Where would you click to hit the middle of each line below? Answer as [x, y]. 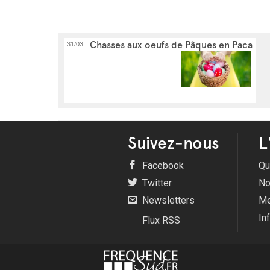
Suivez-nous [174, 143]
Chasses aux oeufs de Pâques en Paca [171, 45]
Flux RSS [160, 220]
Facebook [162, 165]
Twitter [156, 183]
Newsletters [167, 200]
